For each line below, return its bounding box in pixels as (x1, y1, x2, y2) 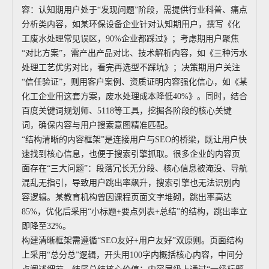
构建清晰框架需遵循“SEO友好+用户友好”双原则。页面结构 (22, 236, 243, 245)
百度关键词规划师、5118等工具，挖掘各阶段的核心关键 (22, 106, 232, 115)
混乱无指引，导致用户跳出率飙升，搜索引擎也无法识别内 (22, 178, 240, 187)
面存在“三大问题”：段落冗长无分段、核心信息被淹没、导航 (22, 164, 247, 173)
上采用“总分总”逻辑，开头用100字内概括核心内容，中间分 (22, 250, 243, 259)
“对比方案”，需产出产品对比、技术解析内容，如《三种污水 (22, 49, 247, 58)
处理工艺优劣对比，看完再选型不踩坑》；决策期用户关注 (22, 63, 240, 72)
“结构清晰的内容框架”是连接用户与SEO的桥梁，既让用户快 (22, 135, 247, 144)
